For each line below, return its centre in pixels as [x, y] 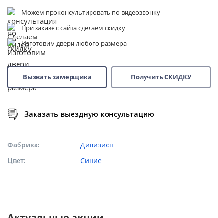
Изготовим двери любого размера [74, 43]
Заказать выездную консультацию [89, 114]
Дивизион [97, 145]
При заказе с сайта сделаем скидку [73, 27]
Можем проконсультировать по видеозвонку [91, 12]
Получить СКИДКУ [161, 77]
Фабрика [23, 145]
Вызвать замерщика [57, 77]
